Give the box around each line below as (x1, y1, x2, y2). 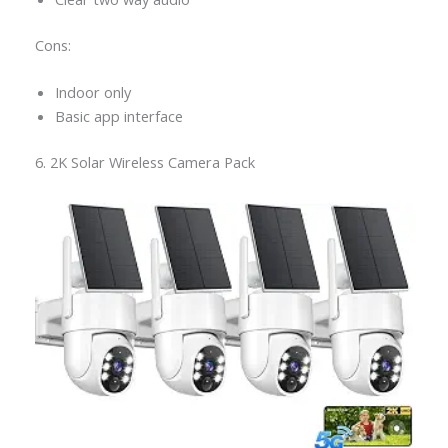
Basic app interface (54, 106, 183, 127)
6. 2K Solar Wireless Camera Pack (34, 151, 255, 172)
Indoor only (54, 82, 131, 103)
